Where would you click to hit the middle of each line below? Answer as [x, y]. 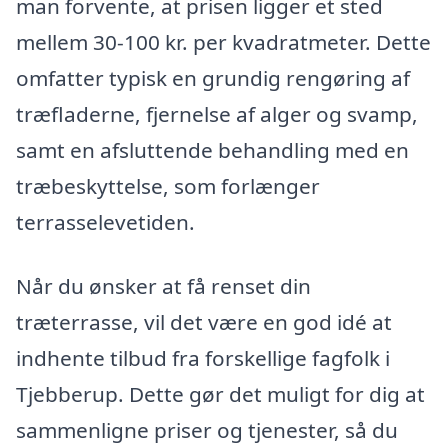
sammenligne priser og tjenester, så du [207, 430]
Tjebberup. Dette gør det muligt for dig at [220, 394]
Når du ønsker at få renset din [163, 286]
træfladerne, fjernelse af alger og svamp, [217, 114]
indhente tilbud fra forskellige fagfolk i [203, 358]
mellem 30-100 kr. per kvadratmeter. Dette [223, 42]
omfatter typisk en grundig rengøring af [213, 78]
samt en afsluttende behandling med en [212, 150]
